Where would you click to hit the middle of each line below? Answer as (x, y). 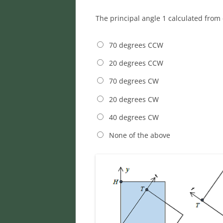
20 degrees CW (134, 99)
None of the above (139, 135)
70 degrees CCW (136, 45)
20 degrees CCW (136, 63)
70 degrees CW (134, 81)
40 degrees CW (134, 117)
